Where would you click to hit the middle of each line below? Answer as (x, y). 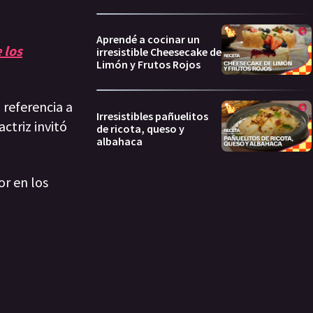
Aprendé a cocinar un (148, 39)
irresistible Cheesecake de (159, 52)
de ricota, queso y (140, 128)
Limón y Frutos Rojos (148, 65)
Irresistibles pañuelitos (152, 116)
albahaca (119, 141)
